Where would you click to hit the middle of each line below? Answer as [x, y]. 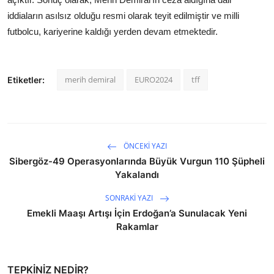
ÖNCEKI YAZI [144, 146]
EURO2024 [154, 79]
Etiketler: [26, 80]
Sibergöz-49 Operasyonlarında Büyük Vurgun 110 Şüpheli [137, 161]
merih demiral [90, 79]
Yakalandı [137, 174]
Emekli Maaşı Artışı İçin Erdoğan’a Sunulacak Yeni [137, 213]
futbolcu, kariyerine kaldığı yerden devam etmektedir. [113, 31]
